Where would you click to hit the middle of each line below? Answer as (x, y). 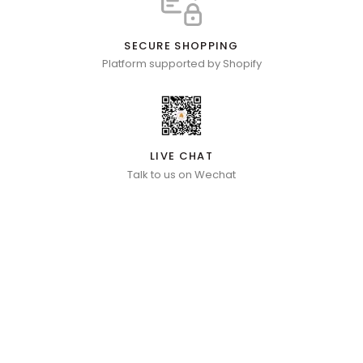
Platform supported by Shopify (181, 64)
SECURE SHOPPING (181, 46)
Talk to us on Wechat (181, 174)
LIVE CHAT (181, 156)
